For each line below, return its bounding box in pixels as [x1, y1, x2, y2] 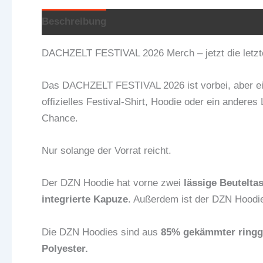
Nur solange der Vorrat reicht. [42, 145, 171, 157]
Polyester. [42, 242, 88, 254]
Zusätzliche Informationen [119, 16, 241, 28]
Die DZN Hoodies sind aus [42, 226, 161, 238]
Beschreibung [42, 16, 106, 28]
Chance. [42, 113, 78, 124]
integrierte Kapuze [42, 194, 128, 205]
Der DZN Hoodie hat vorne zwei [42, 177, 184, 189]
